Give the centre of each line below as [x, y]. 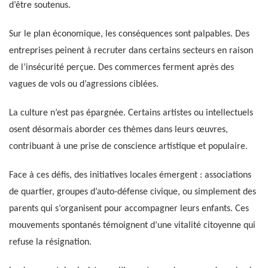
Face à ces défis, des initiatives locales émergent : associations [130, 176]
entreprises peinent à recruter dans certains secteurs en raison [131, 51]
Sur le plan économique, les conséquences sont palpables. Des [129, 34]
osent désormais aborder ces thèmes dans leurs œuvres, [118, 130]
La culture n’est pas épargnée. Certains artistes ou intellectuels [131, 113]
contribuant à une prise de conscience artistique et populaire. [128, 147]
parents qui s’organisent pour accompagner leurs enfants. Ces [129, 209]
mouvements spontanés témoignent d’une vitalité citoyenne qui [132, 226]
